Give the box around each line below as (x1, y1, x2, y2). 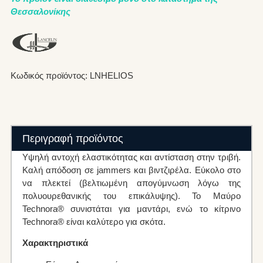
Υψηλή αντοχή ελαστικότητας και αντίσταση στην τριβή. (22, 151, 241, 162)
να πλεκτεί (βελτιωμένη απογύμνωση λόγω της (22, 177, 241, 188)
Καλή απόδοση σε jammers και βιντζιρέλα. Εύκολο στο (22, 164, 241, 175)
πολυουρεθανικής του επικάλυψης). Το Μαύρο (22, 190, 241, 201)
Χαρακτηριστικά (22, 238, 88, 248)
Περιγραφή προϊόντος (22, 132, 123, 144)
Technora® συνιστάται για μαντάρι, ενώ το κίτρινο (22, 203, 241, 214)
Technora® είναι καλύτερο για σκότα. (22, 216, 166, 227)
